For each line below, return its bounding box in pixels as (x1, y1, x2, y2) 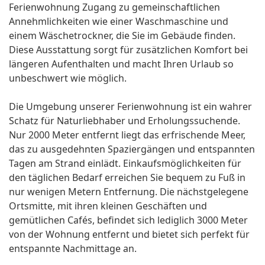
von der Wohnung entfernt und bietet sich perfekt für (9, 228, 250, 241)
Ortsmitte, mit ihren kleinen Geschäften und (9, 199, 207, 213)
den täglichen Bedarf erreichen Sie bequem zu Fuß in (9, 171, 245, 185)
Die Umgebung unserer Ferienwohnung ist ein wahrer (9, 100, 252, 114)
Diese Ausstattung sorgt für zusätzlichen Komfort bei (9, 43, 248, 57)
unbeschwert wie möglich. (9, 72, 127, 85)
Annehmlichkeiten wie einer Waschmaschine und (9, 15, 228, 28)
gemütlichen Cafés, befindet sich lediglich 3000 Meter (9, 214, 248, 227)
